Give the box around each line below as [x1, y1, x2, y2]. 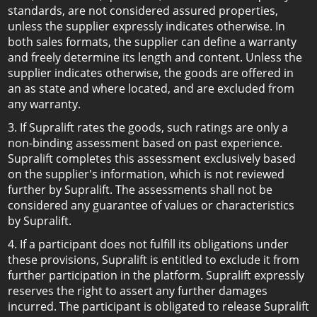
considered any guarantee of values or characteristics [8, 197, 294, 213]
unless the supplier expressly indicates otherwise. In [8, 18, 285, 34]
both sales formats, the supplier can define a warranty [8, 34, 296, 50]
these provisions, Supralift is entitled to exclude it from [8, 252, 299, 267]
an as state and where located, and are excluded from [8, 81, 294, 96]
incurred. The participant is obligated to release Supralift [8, 299, 309, 314]
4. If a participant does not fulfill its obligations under [8, 236, 289, 252]
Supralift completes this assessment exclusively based [8, 151, 296, 166]
